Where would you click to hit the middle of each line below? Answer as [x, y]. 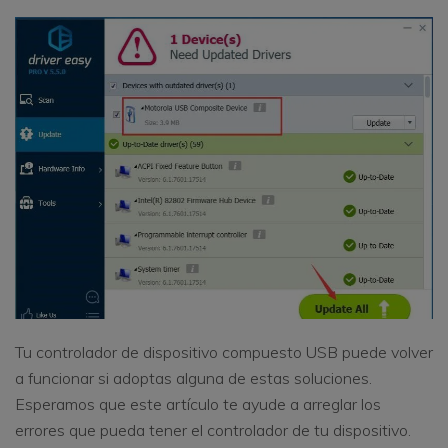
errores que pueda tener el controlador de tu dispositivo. [213, 430]
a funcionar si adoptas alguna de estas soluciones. [193, 378]
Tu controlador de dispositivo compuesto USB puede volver [224, 352]
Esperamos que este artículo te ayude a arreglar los [198, 404]
